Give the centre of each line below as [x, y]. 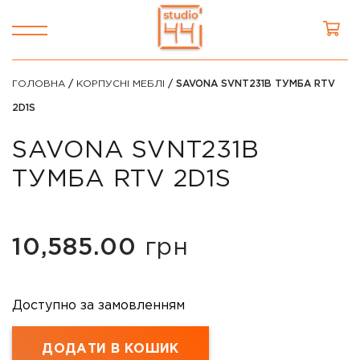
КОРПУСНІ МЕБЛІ [121, 84]
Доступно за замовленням [98, 306]
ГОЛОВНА [39, 84]
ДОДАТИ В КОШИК [110, 350]
